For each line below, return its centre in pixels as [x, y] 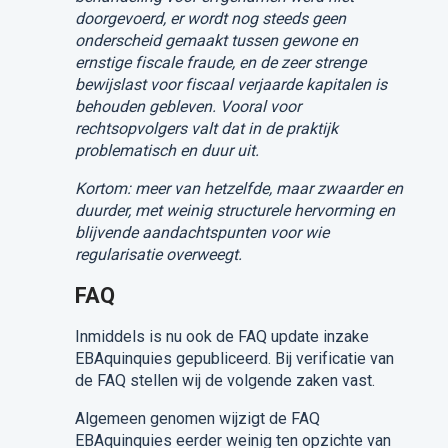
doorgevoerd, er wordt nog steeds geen [210, 18]
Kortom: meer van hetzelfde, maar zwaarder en [238, 188]
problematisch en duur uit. [166, 150]
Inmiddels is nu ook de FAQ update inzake [221, 336]
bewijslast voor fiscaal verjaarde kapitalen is [230, 84]
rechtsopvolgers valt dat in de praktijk [206, 128]
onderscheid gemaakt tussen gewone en [216, 40]
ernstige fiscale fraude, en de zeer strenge [220, 62]
